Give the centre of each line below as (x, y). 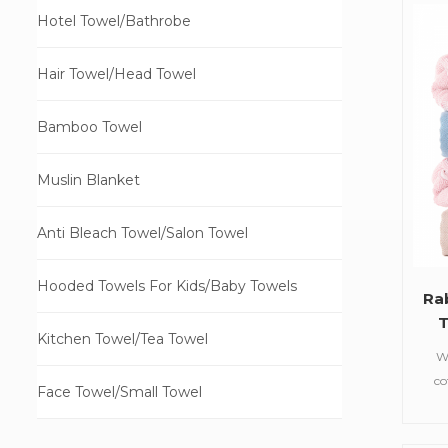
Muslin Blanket (88, 180)
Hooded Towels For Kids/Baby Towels (167, 286)
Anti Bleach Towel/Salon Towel (142, 233)
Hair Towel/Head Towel (116, 74)
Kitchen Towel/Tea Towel (122, 339)
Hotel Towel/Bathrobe (114, 21)
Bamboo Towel (89, 127)
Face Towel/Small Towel (119, 392)
